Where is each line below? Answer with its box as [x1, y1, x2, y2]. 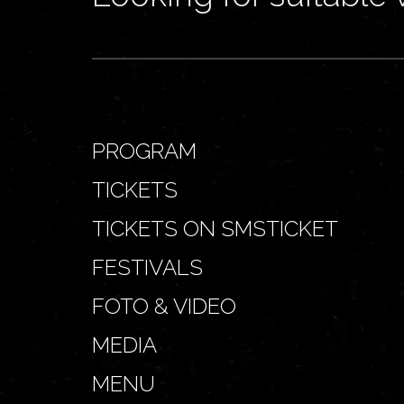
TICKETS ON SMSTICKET [92, 215, 338, 242]
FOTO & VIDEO [92, 292, 236, 319]
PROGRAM [92, 137, 197, 164]
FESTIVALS [92, 253, 203, 280]
